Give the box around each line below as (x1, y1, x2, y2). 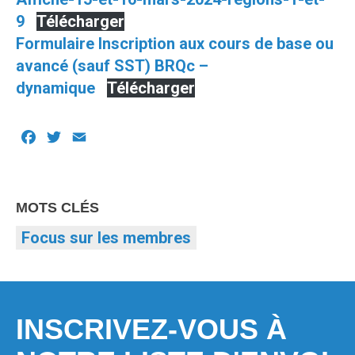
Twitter (63, 129, 113, 149)
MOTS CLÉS (16, 200, 99, 216)
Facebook (38, 129, 109, 149)
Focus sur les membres (21, 228, 191, 248)
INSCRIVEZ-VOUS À (16, 313, 287, 346)
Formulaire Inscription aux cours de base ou (16, 34, 334, 54)
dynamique (16, 78, 95, 98)
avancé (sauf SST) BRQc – (16, 56, 208, 76)
